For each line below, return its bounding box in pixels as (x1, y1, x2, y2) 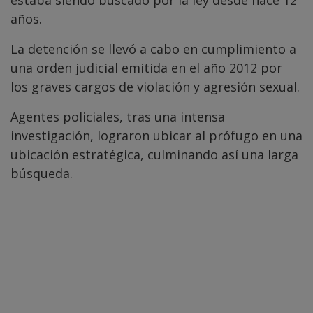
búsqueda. (10, 165, 73, 182)
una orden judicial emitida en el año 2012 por (10, 59, 282, 77)
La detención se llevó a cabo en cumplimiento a (10, 41, 296, 58)
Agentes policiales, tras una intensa (10, 108, 225, 126)
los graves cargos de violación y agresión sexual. (10, 78, 300, 96)
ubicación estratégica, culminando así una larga (10, 146, 298, 163)
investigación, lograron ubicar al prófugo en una (10, 127, 303, 145)
